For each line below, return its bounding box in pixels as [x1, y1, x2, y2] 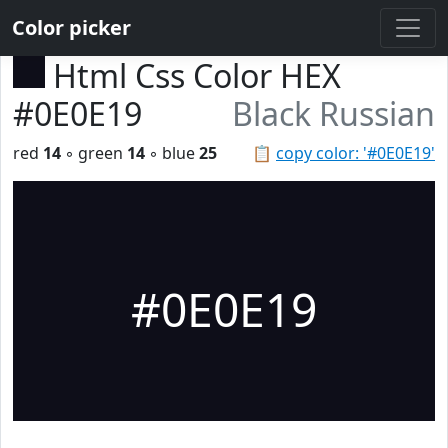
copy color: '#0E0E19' [276, 142, 435, 164]
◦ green [61, 142, 127, 164]
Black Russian [232, 92, 435, 135]
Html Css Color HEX [53, 54, 341, 97]
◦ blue [145, 142, 199, 164]
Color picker [12, 14, 131, 41]
